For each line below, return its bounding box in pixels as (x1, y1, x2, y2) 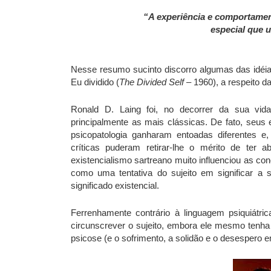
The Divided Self (119, 76, 186, 87)
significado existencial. (71, 180, 159, 191)
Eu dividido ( (71, 76, 119, 87)
